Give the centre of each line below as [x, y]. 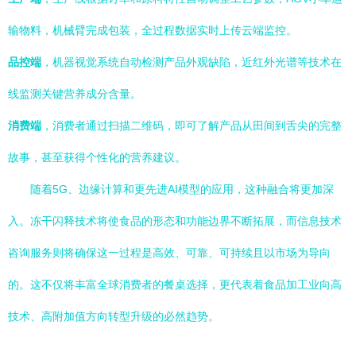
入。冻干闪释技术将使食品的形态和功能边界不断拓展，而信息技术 [175, 221]
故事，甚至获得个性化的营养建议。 [97, 157]
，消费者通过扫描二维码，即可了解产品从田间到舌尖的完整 [192, 126]
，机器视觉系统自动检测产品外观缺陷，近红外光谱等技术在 [192, 62]
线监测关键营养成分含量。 [75, 94]
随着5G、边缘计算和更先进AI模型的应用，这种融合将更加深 [182, 189]
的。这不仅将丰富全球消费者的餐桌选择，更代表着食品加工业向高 [175, 284]
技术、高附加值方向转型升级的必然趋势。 [114, 316]
